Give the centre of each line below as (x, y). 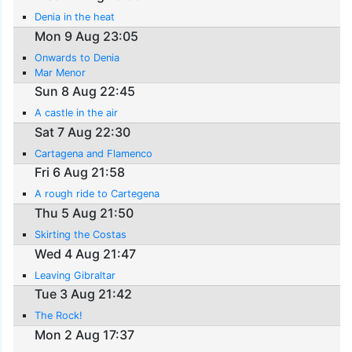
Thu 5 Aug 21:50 (84, 213)
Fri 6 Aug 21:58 (80, 172)
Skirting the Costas (81, 234)
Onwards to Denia (77, 57)
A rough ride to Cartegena (97, 194)
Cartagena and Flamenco (94, 153)
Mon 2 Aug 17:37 (85, 334)
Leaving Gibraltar (75, 275)
